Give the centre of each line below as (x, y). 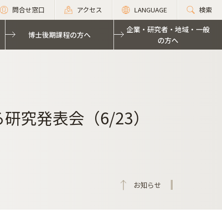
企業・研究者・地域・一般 (168, 29)
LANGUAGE (151, 10)
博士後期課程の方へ (59, 35)
